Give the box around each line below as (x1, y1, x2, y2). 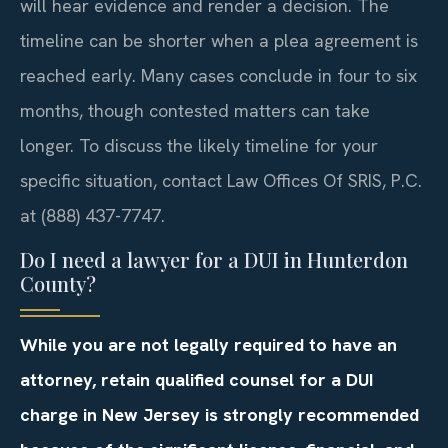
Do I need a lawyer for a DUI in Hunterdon (20, 245, 408, 273)
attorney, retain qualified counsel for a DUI (20, 367, 373, 391)
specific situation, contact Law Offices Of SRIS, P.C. (20, 169, 422, 193)
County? (20, 269, 96, 297)
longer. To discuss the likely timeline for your (20, 134, 378, 158)
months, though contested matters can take (20, 99, 370, 123)
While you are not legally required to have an (20, 332, 397, 356)
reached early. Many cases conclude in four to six (20, 64, 417, 88)
